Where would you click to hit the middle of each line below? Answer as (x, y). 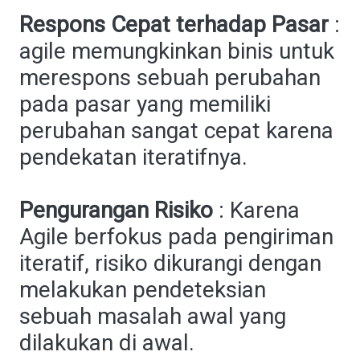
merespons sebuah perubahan (170, 78)
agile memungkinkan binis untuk (177, 51)
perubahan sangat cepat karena (176, 131)
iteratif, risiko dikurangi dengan (170, 263)
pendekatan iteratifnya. (133, 157)
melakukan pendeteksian (143, 290)
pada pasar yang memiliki (145, 104)
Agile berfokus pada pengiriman (176, 237)
